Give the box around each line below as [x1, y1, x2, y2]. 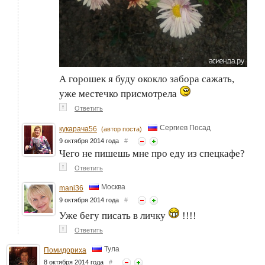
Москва [101, 183, 125, 192]
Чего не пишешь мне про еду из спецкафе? [59, 147, 245, 159]
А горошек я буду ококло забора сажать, [59, 73, 234, 85]
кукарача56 [59, 124, 97, 133]
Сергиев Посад [160, 124, 211, 132]
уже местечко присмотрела [59, 88, 179, 100]
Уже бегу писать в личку [59, 209, 168, 221]
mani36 [59, 183, 83, 192]
